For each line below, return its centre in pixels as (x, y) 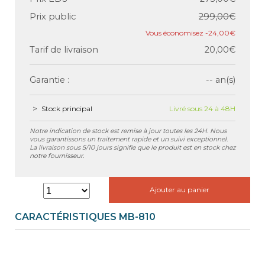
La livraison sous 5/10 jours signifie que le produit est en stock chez (132, 147)
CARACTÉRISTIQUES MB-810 (85, 216)
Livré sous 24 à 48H (202, 108)
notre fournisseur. (57, 156)
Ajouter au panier (180, 189)
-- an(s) (221, 80)
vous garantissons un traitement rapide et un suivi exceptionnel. (129, 139)
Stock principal (67, 108)
